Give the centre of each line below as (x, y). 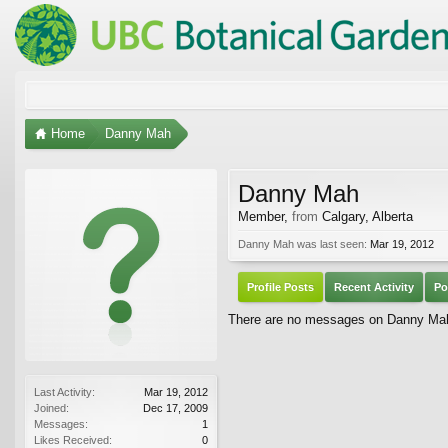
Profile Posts (280, 286)
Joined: (51, 407)
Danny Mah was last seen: (302, 243)
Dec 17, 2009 (175, 407)
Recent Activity (374, 286)
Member (261, 216)
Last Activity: (64, 391)
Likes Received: (73, 439)
